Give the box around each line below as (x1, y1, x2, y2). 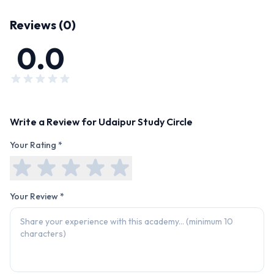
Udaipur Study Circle (98, 116, 193, 128)
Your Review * (10, 191, 64, 202)
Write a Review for (10, 116, 98, 128)
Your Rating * (10, 139, 62, 150)
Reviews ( (10, 17, 63, 32)
